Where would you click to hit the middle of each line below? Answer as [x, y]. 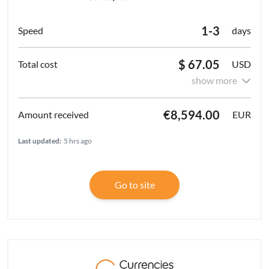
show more [214, 80]
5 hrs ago [78, 141]
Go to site [134, 184]
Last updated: [40, 141]
